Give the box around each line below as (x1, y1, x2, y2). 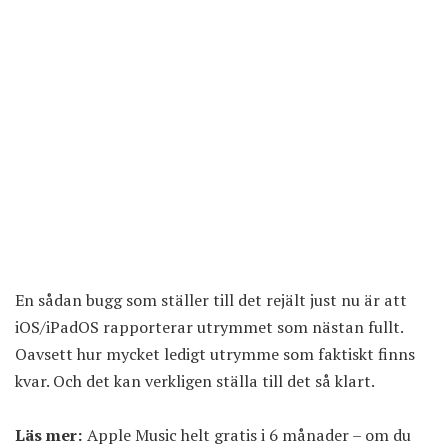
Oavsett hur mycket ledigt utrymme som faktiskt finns (15, 343, 415, 366)
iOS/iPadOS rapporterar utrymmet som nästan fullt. (15, 316, 403, 339)
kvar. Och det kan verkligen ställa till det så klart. (15, 370, 375, 393)
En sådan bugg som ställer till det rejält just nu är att (15, 289, 407, 312)
